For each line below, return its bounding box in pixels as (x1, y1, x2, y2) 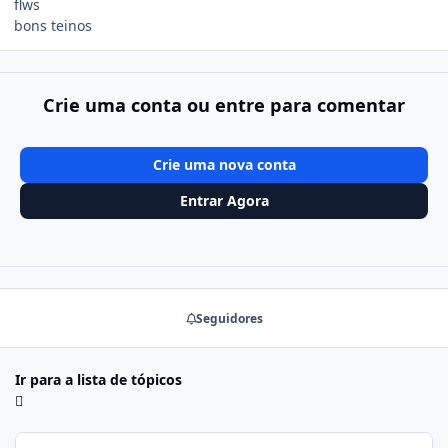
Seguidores (195, 309, 263, 327)
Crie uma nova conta (152, 155, 296, 175)
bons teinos (14, 15, 92, 35)
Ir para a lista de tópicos (15, 369, 182, 389)
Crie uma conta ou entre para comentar (43, 93, 405, 118)
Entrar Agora (179, 190, 269, 210)
